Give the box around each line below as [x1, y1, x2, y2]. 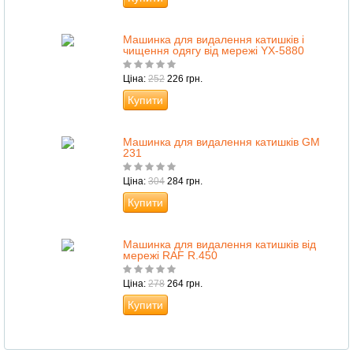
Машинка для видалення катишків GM [123, 136, 320, 149]
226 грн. [165, 73, 203, 85]
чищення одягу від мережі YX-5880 [123, 44, 304, 58]
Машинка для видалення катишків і [123, 33, 304, 46]
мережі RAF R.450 [123, 249, 217, 262]
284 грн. [165, 176, 203, 188]
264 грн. [165, 278, 203, 290]
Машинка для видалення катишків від [123, 238, 316, 251]
